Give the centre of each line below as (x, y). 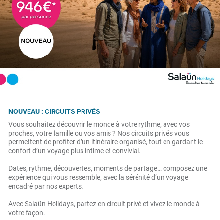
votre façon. (27, 212)
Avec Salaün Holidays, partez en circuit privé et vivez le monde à (104, 204)
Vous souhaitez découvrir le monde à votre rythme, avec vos (99, 124)
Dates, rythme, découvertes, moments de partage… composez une (108, 168)
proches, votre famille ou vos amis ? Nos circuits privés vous (99, 133)
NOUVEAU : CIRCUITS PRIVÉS (54, 111)
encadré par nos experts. (47, 186)
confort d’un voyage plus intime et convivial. (75, 151)
